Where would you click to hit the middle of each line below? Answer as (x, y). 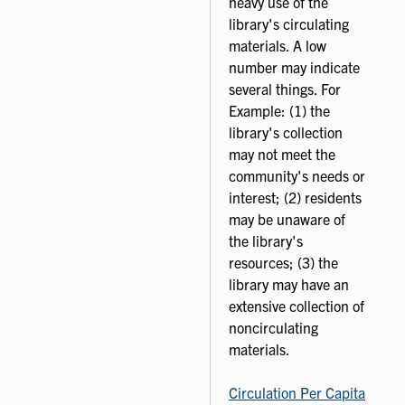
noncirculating (273, 328)
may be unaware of (287, 219)
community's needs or (297, 176)
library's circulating (289, 24)
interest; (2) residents (295, 198)
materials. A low (278, 46)
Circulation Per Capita (297, 393)
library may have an (289, 284)
